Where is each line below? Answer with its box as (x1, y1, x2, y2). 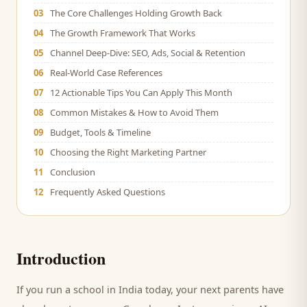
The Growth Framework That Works (50, 27, 195, 39)
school (73, 282, 104, 296)
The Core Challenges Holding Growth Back (50, 7, 222, 19)
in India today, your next (104, 282, 223, 296)
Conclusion (50, 166, 95, 178)
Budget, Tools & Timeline (50, 126, 151, 138)
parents (223, 282, 259, 296)
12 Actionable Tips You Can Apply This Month (50, 86, 232, 99)
